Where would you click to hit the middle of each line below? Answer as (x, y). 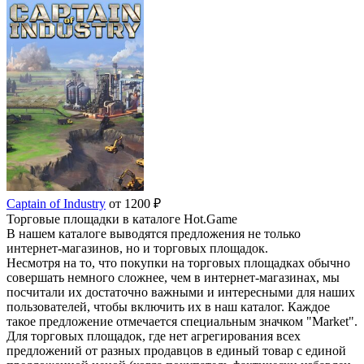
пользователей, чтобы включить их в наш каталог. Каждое (168, 307)
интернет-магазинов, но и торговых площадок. (137, 248)
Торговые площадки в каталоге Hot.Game (122, 219)
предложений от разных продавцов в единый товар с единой (176, 351)
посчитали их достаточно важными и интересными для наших (181, 292)
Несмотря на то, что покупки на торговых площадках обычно (178, 263)
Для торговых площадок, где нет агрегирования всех (154, 336)
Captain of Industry (56, 204)
